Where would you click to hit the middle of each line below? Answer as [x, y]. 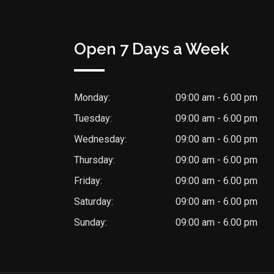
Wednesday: [100, 139]
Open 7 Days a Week [152, 49]
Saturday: [94, 202]
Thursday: [94, 160]
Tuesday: [93, 118]
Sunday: [91, 222]
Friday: [88, 181]
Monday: [92, 98]
